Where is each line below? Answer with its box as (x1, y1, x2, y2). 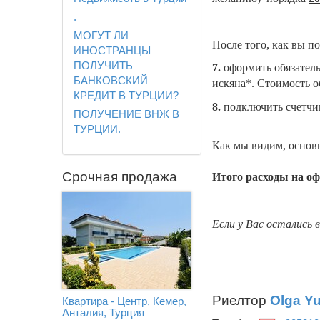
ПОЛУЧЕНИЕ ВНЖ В (74, 107, 179, 120)
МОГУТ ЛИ (74, 29, 129, 41)
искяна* (212, 77, 251, 89)
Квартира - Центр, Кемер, (62, 295, 186, 308)
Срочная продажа (62, 169, 177, 185)
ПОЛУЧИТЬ (74, 59, 133, 71)
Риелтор (212, 293, 270, 308)
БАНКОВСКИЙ (74, 74, 148, 86)
